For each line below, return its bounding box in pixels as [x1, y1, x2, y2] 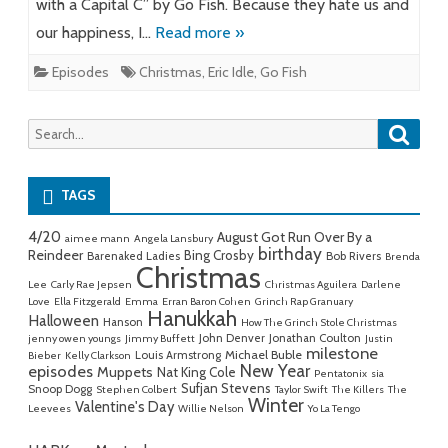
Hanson [103, 315, 143, 330]
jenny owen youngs [28, 332, 121, 346]
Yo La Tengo [308, 402, 360, 416]
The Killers [332, 383, 384, 397]
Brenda [385, 250, 420, 264]
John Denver [199, 331, 265, 346]
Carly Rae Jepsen [51, 278, 132, 292]
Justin [365, 332, 393, 346]
